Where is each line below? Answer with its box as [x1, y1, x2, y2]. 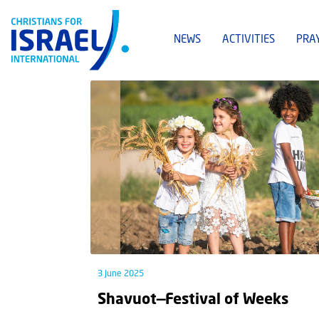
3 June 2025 [97, 270, 144, 279]
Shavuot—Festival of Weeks [97, 293, 288, 308]
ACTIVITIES [222, 35, 275, 46]
